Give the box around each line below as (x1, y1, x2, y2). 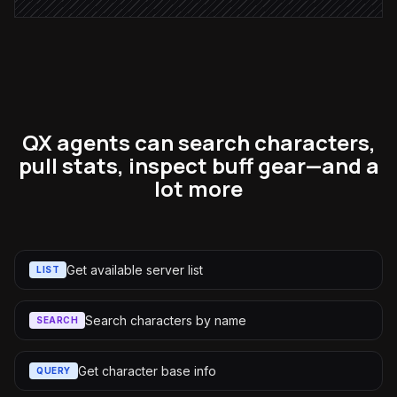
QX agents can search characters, (21, 128, 376, 157)
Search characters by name (85, 312, 246, 328)
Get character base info (77, 362, 216, 378)
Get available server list (66, 261, 203, 277)
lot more (154, 174, 243, 203)
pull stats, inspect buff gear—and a (18, 151, 379, 180)
